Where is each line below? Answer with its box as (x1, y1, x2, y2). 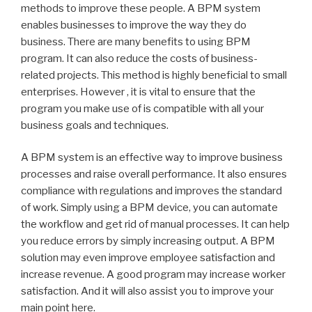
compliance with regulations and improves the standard (21, 185, 282, 198)
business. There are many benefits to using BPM (21, 35, 251, 48)
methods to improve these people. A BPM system (21, 1, 260, 15)
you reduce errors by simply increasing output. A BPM (21, 235, 275, 248)
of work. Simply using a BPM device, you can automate (21, 201, 278, 214)
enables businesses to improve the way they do (21, 18, 247, 31)
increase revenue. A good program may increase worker (21, 268, 286, 281)
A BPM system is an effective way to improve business (21, 151, 283, 164)
